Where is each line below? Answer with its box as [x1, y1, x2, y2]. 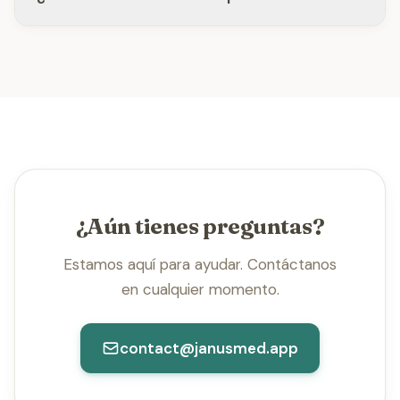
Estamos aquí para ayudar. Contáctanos [63, 254, 337, 274]
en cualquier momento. [121, 279, 279, 299]
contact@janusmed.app [120, 338, 298, 358]
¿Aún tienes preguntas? [75, 213, 325, 239]
